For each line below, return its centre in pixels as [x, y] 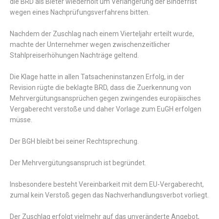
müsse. [21, 120]
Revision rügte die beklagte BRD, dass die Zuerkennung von [100, 88]
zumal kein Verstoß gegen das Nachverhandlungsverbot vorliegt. [109, 195]
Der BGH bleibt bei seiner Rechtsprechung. [74, 142]
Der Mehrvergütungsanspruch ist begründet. [78, 163]
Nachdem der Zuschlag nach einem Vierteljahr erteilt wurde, [102, 34]
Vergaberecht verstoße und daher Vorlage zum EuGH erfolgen [106, 109]
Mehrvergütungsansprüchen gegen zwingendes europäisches [105, 99]
